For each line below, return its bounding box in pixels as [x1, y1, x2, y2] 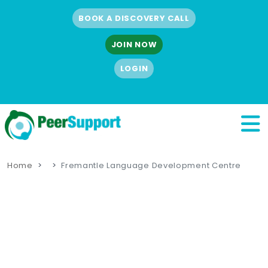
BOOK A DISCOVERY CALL [78, 12, 190, 24]
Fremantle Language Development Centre [61, 159, 242, 171]
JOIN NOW [111, 39, 157, 50]
